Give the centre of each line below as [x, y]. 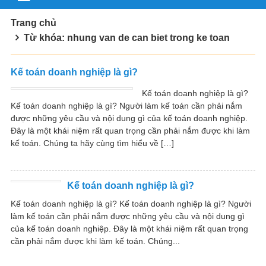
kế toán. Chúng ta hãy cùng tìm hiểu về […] [92, 143]
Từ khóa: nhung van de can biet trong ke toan [127, 37]
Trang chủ [34, 23]
